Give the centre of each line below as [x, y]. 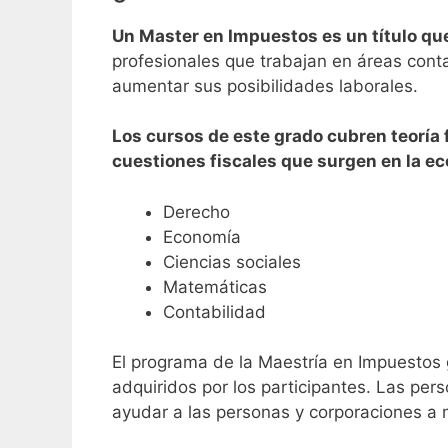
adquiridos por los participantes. [244, 387]
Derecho [196, 211]
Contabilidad [214, 311]
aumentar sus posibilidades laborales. [265, 85]
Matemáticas [215, 286]
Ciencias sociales [232, 261]
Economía [202, 236]
